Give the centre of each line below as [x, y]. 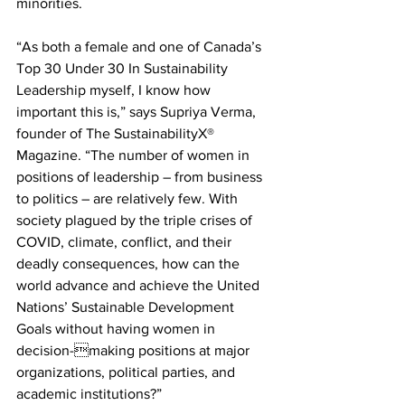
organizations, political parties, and [127, 372]
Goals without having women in [118, 328]
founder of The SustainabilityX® [117, 133]
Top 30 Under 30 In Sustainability [124, 68]
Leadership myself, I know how [115, 89]
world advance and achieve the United [140, 285]
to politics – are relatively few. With [129, 198]
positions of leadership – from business [141, 176]
